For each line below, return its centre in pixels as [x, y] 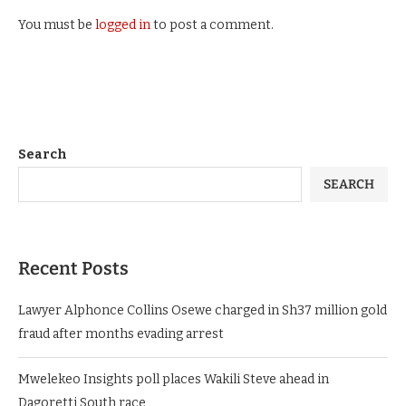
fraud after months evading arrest [121, 334]
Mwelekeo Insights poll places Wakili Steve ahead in [174, 380]
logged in [123, 25]
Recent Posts [73, 269]
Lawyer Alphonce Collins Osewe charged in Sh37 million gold [203, 311]
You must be [57, 25]
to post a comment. [212, 25]
